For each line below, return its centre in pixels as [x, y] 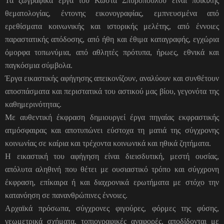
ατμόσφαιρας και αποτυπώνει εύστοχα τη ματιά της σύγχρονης [112, 130]
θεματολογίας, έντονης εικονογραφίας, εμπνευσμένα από [112, 13]
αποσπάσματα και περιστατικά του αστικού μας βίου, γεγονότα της [112, 91]
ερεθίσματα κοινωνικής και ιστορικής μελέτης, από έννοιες [112, 26]
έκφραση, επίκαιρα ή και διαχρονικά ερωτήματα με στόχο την [112, 182]
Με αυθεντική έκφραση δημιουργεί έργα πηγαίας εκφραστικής [112, 117]
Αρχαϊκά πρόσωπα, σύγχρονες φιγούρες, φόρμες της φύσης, [112, 208]
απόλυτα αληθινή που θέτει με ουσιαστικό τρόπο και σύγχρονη [112, 169]
